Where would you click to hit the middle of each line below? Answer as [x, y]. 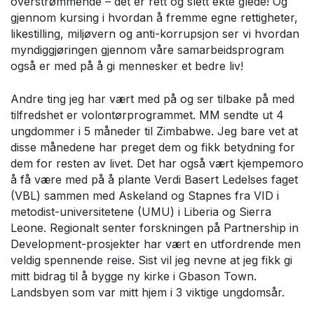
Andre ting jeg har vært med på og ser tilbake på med [152, 99]
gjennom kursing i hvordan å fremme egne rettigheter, [154, 18]
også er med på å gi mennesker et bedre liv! [127, 66]
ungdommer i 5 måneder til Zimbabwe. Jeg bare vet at [154, 131]
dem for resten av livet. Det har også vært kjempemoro [157, 164]
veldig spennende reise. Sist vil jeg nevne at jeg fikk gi [151, 260]
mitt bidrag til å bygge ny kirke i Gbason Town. [134, 277]
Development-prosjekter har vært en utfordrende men [156, 244]
